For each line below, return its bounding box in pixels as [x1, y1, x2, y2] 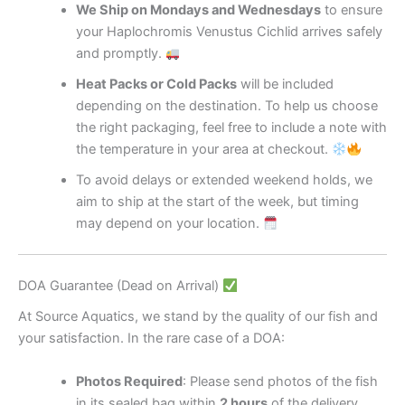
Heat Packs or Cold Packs [75, 76, 237, 93]
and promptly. [75, 45, 165, 62]
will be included [236, 76, 334, 93]
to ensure [320, 2, 382, 19]
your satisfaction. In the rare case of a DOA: [18, 330, 285, 347]
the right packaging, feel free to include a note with [75, 119, 387, 137]
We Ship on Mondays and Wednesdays [75, 2, 321, 19]
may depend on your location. [75, 215, 263, 232]
